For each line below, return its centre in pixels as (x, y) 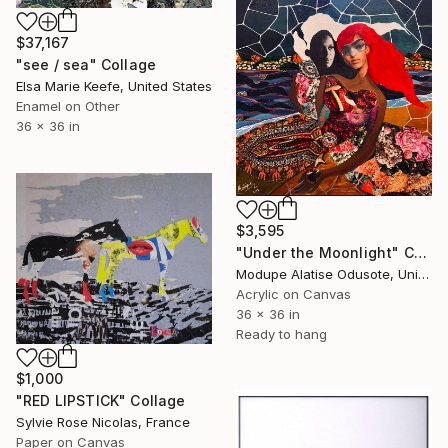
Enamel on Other (68, 106)
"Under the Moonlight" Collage (420, 252)
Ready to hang (281, 333)
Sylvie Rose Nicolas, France (103, 422)
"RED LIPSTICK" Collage (101, 401)
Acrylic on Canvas (293, 293)
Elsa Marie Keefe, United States (114, 86)
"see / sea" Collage (86, 65)
